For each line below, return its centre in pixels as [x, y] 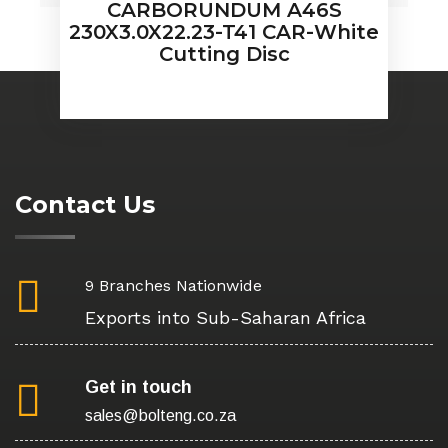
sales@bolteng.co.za [160, 416]
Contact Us [85, 205]
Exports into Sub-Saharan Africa [225, 318]
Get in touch [138, 387]
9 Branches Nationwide [173, 286]
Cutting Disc [224, 54]
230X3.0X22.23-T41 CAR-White [224, 32]
